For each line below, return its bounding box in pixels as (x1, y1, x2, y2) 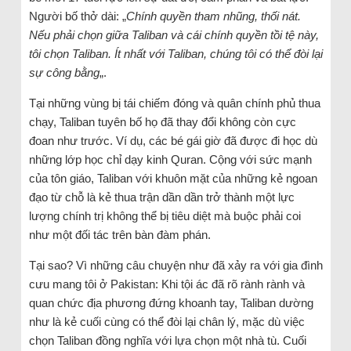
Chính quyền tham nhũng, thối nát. (125, 9, 301, 24)
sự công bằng (28, 66, 100, 80)
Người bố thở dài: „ (28, 9, 126, 24)
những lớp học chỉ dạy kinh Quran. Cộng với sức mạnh (28, 153, 312, 167)
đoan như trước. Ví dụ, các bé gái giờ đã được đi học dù (28, 134, 317, 148)
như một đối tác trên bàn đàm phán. (28, 228, 211, 242)
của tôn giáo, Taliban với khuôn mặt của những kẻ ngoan (28, 172, 317, 186)
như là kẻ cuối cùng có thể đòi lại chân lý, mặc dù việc (28, 315, 305, 329)
